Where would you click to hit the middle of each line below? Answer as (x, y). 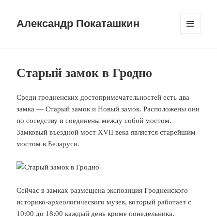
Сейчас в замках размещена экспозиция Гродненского (102, 190)
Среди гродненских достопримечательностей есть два (103, 97)
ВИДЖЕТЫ (196, 51)
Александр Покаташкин (78, 24)
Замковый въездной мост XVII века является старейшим (106, 132)
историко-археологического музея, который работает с (104, 202)
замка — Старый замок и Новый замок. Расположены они (108, 109)
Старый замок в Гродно (85, 73)
